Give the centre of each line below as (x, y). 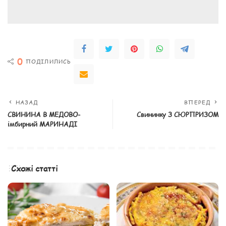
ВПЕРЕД (197, 102)
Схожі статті (34, 168)
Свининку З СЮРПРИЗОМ (178, 114)
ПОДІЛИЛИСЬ (48, 61)
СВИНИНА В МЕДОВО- (44, 114)
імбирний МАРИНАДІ (42, 124)
